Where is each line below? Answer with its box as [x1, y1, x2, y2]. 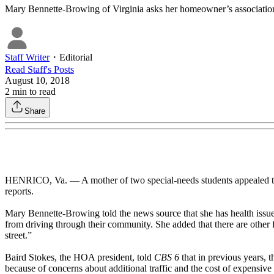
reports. [5, 186, 34, 197]
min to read [10, 86, 56, 97]
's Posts [46, 64, 74, 75]
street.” [5, 230, 32, 241]
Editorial [59, 52, 92, 63]
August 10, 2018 [5, 75, 70, 86]
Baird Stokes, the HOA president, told [5, 252, 154, 263]
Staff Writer [5, 52, 50, 63]
